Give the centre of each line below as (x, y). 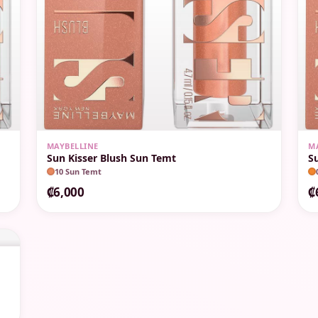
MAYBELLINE (72, 146)
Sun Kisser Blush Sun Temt (111, 158)
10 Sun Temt (78, 171)
